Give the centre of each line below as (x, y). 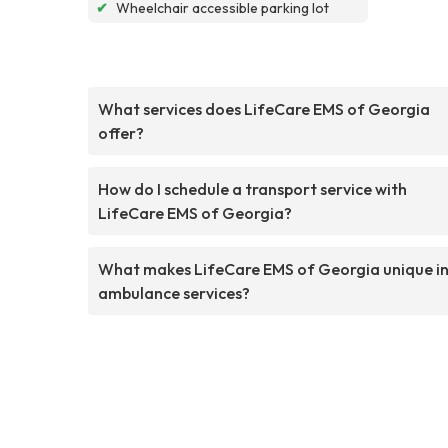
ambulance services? (174, 292)
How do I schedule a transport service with (252, 188)
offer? (121, 132)
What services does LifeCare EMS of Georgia (264, 108)
